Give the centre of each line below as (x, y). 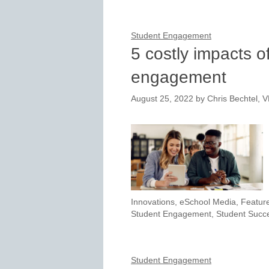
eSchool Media (208, 202)
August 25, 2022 (162, 99)
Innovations (153, 202)
